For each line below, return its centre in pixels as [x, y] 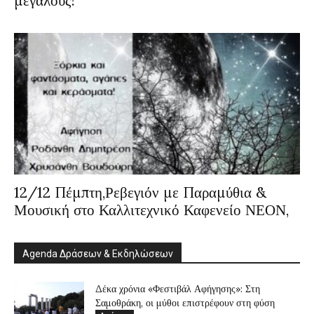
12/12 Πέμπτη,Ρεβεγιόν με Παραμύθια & [140, 192]
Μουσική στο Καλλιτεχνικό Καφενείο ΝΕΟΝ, [151, 210]
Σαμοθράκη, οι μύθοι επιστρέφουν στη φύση [185, 302]
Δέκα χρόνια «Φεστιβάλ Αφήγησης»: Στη [178, 288]
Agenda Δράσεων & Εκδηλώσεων [98, 253]
